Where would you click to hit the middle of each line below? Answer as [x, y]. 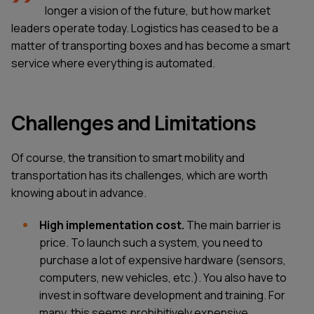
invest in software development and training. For [162, 295]
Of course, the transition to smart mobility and [128, 158]
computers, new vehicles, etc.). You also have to [163, 277]
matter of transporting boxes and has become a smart [151, 46]
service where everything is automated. [113, 63]
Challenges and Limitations [134, 123]
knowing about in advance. [79, 193]
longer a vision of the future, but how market [158, 11]
